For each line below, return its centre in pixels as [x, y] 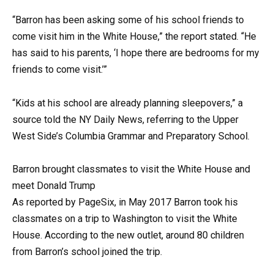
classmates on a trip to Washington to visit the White [125, 218]
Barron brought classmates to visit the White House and [131, 169]
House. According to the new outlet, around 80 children [128, 235]
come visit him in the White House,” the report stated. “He [134, 37]
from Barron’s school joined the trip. [87, 251]
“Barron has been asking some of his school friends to [128, 20]
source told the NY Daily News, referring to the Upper [125, 119]
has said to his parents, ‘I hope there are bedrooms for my [136, 53]
